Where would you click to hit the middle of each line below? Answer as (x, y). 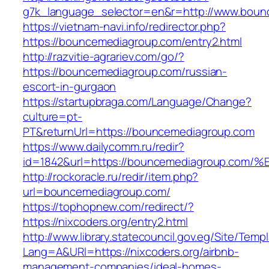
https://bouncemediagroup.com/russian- (125, 72)
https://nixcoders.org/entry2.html (105, 222)
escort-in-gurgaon (70, 87)
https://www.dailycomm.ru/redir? (104, 147)
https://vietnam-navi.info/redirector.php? (124, 27)
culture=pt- (53, 117)
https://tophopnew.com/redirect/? (108, 207)
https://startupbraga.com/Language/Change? (137, 102)
